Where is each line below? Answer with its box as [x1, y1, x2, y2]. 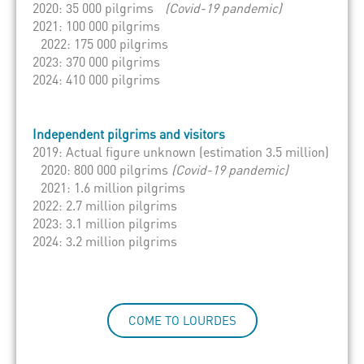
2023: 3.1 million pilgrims [32, 214, 185, 232]
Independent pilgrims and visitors [32, 125, 225, 142]
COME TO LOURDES [128, 312, 236, 327]
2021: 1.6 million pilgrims [32, 179, 193, 196]
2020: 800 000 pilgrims [32, 161, 171, 178]
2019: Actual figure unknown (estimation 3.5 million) [32, 143, 329, 160]
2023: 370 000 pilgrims [32, 53, 168, 70]
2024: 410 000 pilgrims [32, 71, 160, 88]
